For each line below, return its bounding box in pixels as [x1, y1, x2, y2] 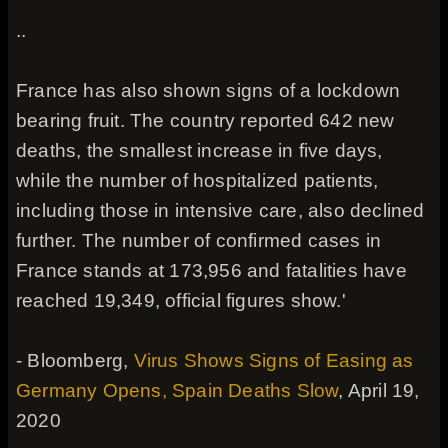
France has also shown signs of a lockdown [16, 80, 401, 101]
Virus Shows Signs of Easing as [133, 350, 414, 371]
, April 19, [338, 380, 420, 401]
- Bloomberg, [16, 350, 134, 371]
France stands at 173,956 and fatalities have [16, 260, 407, 281]
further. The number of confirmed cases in [16, 230, 382, 251]
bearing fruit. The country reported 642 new [16, 110, 395, 131]
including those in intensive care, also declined [16, 200, 425, 221]
